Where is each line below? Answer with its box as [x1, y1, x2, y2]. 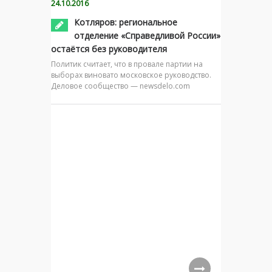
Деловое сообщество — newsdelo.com [51, 81, 190, 92]
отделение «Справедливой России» [74, 30, 220, 42]
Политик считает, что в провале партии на [51, 59, 203, 70]
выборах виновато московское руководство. [51, 70, 211, 81]
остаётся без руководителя [51, 43, 167, 55]
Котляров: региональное [74, 16, 177, 29]
